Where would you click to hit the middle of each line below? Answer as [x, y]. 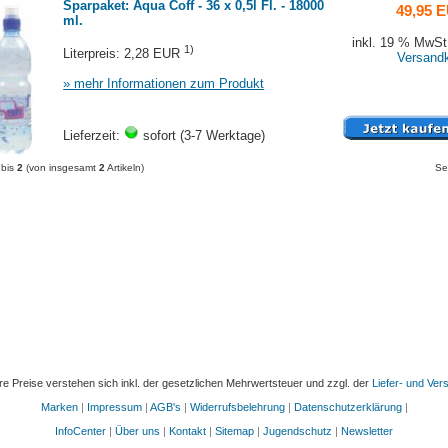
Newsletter [367, 430]
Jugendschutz [297, 430]
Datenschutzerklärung [347, 406]
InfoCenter [80, 430]
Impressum [114, 406]
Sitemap [234, 430]
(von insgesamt [61, 167]
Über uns [137, 430]
